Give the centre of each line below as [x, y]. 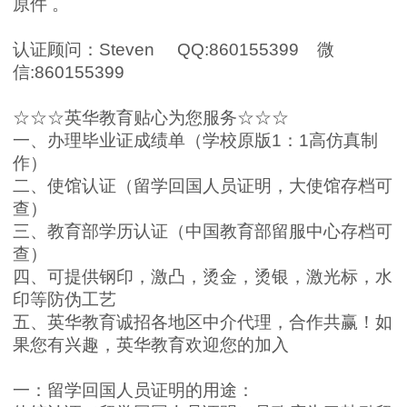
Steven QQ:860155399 [208, 50]
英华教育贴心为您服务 [151, 118]
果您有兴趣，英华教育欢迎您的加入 [151, 345]
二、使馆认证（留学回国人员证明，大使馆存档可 [203, 186]
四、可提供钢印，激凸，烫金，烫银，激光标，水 [203, 277]
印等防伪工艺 [65, 299]
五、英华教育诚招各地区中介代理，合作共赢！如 [203, 322]
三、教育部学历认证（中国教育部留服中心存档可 [203, 231]
